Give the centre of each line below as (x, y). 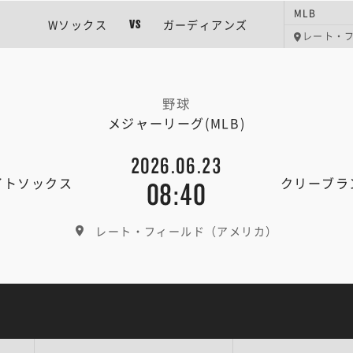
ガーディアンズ (205, 24)
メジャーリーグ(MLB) (176, 123)
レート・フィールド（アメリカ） (187, 231)
